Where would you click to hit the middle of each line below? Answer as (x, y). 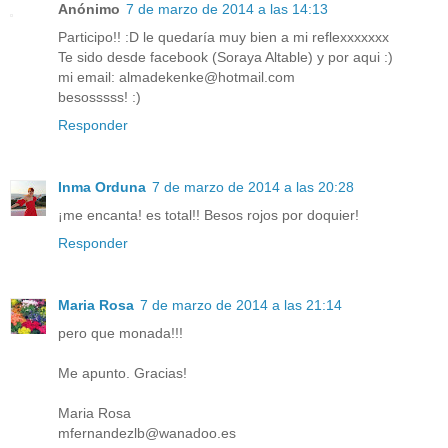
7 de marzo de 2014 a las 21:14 (241, 304)
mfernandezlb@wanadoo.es (147, 432)
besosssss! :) (99, 96)
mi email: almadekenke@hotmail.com (176, 76)
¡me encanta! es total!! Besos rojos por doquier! (208, 214)
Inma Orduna (102, 186)
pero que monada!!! (120, 332)
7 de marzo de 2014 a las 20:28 (253, 186)
